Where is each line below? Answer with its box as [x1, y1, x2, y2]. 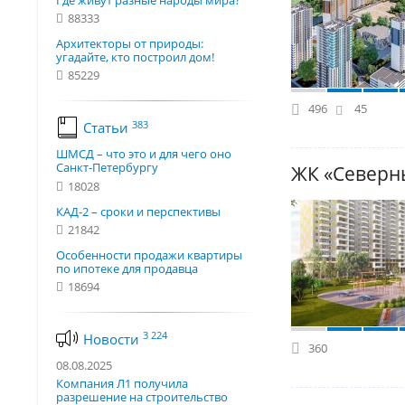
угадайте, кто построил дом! [56, 49, 214, 66]
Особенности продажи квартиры [56, 246, 242, 263]
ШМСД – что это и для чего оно [56, 146, 231, 163]
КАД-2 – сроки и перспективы [56, 202, 221, 220]
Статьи [83, 118, 132, 137]
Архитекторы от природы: [56, 35, 203, 52]
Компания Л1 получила [56, 375, 188, 392]
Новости [83, 329, 143, 348]
